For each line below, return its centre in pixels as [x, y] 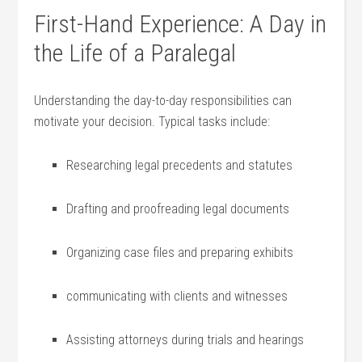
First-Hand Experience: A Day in [181, 24]
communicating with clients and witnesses [177, 296]
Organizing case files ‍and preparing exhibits [180, 253]
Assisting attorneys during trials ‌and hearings [185, 340]
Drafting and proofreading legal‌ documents [178, 209]
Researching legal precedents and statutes [180, 165]
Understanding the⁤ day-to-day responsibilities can [163, 101]
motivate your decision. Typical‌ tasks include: [152, 122]
